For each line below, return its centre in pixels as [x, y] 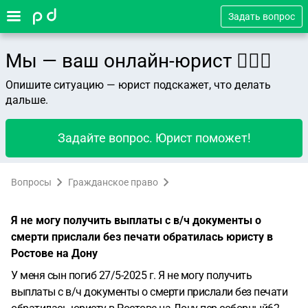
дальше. [27, 100]
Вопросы [31, 182]
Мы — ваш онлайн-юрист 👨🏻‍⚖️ [139, 61]
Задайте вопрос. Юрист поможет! [154, 138]
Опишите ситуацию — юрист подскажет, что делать [138, 85]
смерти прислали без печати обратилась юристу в [142, 237]
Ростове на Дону [54, 253]
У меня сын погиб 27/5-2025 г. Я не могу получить [131, 275]
